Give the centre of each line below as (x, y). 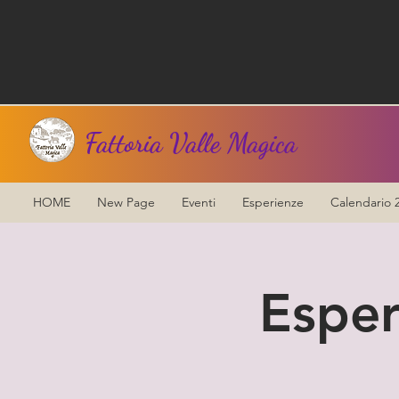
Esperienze (273, 202)
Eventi (199, 202)
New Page (126, 202)
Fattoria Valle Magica (191, 142)
